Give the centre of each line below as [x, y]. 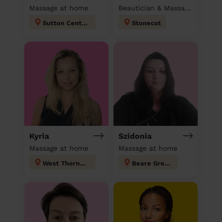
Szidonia [135, 136]
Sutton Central [85, 23]
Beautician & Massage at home [188, 8]
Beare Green [167, 163]
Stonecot [146, 23]
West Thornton [83, 163]
